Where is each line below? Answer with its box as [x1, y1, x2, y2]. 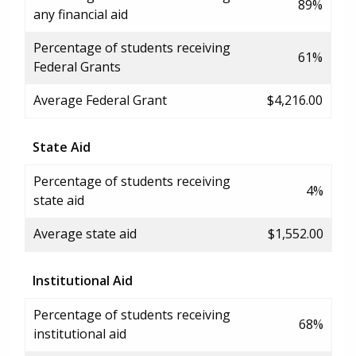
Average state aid [33, 224, 137, 242]
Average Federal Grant [33, 91, 167, 109]
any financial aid [33, 5, 128, 23]
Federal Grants [33, 57, 121, 75]
